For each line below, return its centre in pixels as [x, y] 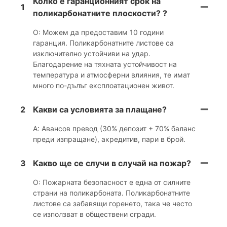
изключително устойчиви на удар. [92, 53]
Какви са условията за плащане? [100, 109]
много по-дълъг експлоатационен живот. [104, 85]
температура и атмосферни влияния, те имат [111, 74]
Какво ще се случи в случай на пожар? [112, 163]
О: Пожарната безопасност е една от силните [112, 182]
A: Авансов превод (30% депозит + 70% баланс [114, 128]
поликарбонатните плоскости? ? [100, 13]
